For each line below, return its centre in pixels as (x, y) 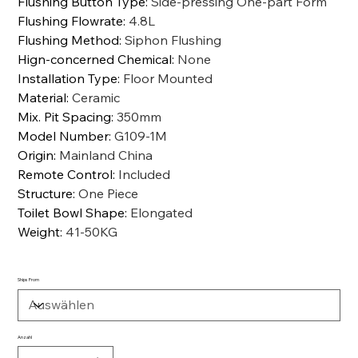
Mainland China (106, 155)
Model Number (64, 135)
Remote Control (66, 174)
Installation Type (68, 78)
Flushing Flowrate (71, 20)
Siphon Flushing (173, 40)
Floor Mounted (168, 78)
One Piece (109, 193)
